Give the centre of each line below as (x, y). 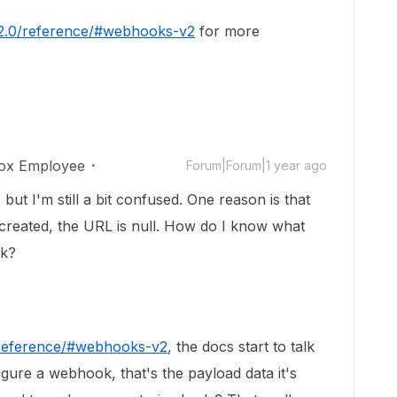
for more (227, 31)
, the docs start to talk (241, 346)
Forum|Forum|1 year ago (257, 165)
